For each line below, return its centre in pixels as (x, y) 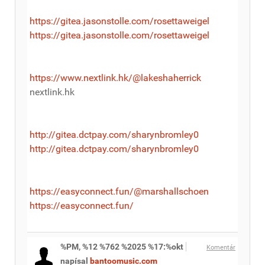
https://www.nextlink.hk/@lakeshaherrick (115, 77)
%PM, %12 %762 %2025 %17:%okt (122, 246)
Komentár (221, 247)
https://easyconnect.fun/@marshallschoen (119, 191)
